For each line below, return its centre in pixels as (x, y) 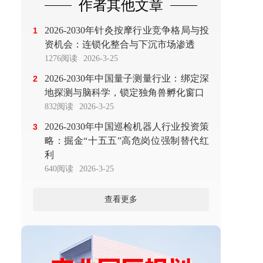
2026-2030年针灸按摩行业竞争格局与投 (127, 30)
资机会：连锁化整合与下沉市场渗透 (120, 44)
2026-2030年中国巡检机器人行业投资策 (127, 127)
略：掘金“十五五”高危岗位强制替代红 (127, 141)
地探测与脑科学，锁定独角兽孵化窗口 (124, 92)
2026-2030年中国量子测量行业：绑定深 (127, 78)
